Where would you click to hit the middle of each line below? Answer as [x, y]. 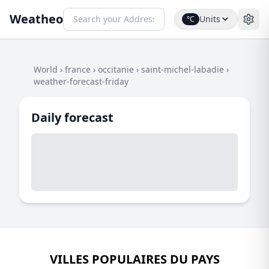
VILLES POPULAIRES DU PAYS [134, 259]
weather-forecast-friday [81, 81]
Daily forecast [72, 117]
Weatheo [36, 19]
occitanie [116, 69]
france [78, 69]
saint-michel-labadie [183, 69]
